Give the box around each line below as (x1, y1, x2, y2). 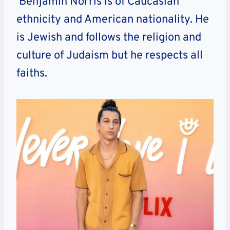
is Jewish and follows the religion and (16, 30, 201, 45)
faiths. (16, 66, 47, 81)
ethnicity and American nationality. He (16, 12, 209, 27)
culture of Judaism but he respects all (16, 48, 203, 63)
